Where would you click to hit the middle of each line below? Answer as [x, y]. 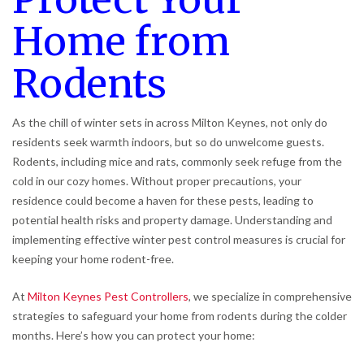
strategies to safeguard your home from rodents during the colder [180, 315]
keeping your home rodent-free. [93, 258]
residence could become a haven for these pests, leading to [163, 200]
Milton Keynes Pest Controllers [108, 296]
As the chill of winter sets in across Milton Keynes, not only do [170, 122]
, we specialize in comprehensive [270, 296]
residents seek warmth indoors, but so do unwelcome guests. [168, 141]
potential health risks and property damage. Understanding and [172, 219]
